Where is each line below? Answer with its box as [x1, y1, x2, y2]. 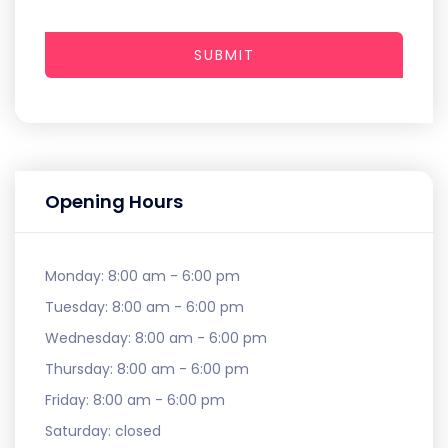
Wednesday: [45, 327, 135, 348]
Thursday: [45, 358, 117, 379]
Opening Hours [45, 188, 183, 214]
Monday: [45, 265, 108, 286]
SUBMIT [193, 44, 255, 65]
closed [115, 420, 161, 441]
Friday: [45, 389, 93, 410]
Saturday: [45, 420, 115, 441]
